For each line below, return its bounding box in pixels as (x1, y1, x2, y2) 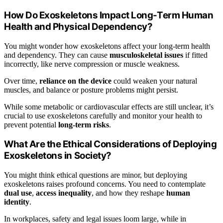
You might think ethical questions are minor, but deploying (4, 170, 187, 179)
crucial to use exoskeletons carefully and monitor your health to (4, 111, 202, 120)
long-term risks (58, 120, 109, 129)
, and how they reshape (92, 188, 166, 197)
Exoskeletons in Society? (4, 150, 111, 162)
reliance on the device (39, 76, 111, 85)
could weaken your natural (111, 76, 197, 85)
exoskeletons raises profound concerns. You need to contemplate (4, 179, 206, 188)
